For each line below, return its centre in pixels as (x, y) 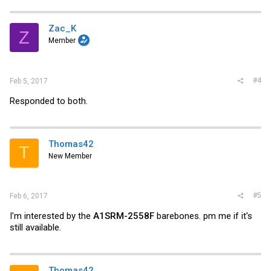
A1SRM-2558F (124, 216)
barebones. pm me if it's (203, 216)
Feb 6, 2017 (29, 196)
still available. (35, 227)
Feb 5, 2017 (29, 81)
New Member (70, 156)
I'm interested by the (51, 216)
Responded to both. (49, 101)
